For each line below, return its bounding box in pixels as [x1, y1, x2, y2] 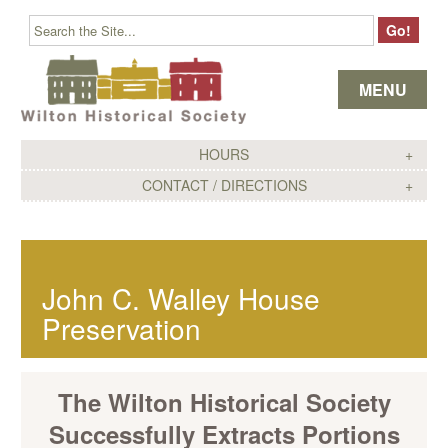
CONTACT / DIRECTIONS [141, 175, 307, 195]
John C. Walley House [42, 278, 320, 318]
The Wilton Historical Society [57, 385, 391, 419]
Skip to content [179, 39, 285, 59]
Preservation [42, 308, 201, 348]
